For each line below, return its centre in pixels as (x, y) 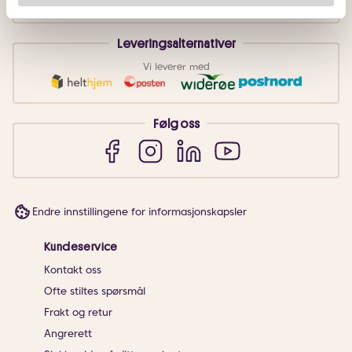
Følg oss (176, 125)
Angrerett (68, 334)
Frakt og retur (78, 312)
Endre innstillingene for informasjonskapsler (139, 212)
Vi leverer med (176, 67)
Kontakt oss (73, 270)
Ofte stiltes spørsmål (95, 291)
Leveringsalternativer (176, 44)
